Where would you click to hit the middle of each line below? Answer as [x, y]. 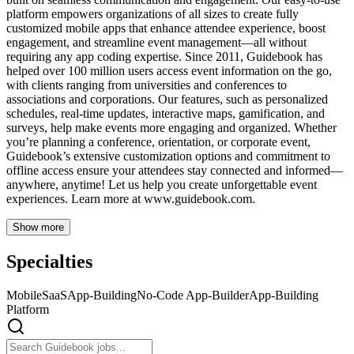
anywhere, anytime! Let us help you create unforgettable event [162, 184]
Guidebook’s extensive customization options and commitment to [168, 156]
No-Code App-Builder [193, 295]
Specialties [49, 261]
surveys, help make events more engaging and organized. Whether [171, 127]
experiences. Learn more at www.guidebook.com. [131, 198]
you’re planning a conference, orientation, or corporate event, [158, 141]
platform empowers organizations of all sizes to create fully [153, 13]
